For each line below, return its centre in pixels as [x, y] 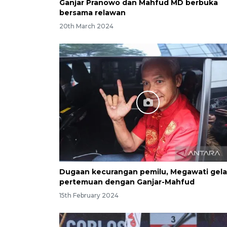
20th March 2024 [86, 26]
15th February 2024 [89, 195]
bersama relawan [92, 12]
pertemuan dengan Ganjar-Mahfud [127, 182]
